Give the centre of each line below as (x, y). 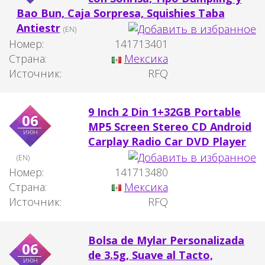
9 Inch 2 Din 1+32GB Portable (165, 112)
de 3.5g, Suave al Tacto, (151, 255)
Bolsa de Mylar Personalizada (167, 240)
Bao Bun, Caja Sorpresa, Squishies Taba (120, 13)
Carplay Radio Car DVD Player (167, 141)
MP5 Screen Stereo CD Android (170, 127)
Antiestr (38, 28)
